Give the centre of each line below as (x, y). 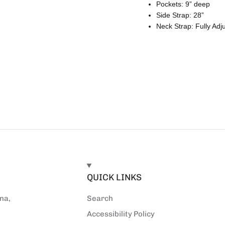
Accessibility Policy (121, 214)
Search (100, 198)
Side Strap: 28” (180, 15)
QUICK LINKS (114, 177)
